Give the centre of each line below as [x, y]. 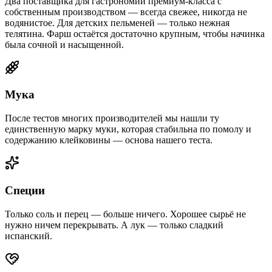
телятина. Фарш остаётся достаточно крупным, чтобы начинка [135, 33]
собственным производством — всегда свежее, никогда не [126, 12]
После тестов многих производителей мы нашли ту [112, 118]
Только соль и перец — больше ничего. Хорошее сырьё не [125, 214]
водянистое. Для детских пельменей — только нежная [117, 22]
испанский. [29, 236]
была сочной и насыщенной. [64, 44]
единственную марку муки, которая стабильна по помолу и [128, 129]
